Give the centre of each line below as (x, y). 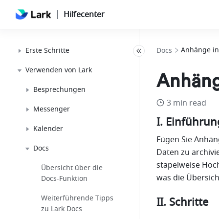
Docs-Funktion (64, 179)
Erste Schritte (47, 51)
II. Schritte (182, 202)
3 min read (186, 103)
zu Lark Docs (62, 209)
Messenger (52, 109)
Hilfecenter (84, 15)
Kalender (48, 129)
